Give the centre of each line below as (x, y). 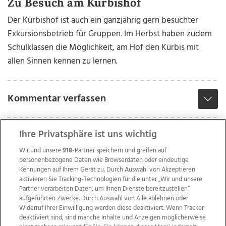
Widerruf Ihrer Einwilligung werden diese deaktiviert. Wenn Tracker (112, 208)
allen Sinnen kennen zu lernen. (63, 62)
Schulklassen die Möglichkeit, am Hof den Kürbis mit (103, 48)
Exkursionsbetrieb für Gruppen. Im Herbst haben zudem (110, 34)
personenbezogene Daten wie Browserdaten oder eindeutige (104, 160)
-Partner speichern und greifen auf (120, 151)
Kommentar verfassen (57, 99)
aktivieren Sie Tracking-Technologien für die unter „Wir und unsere (111, 179)
